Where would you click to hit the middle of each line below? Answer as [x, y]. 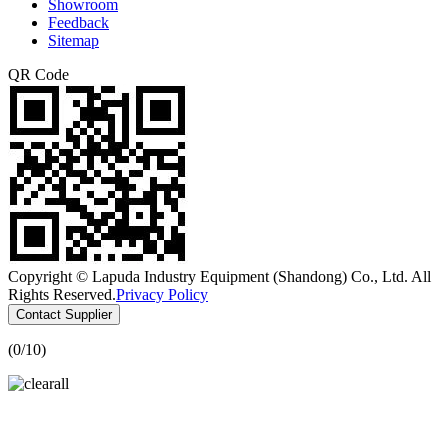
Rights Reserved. [62, 294]
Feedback [78, 22]
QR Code [38, 74]
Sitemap [73, 40]
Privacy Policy [162, 294]
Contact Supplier [64, 314]
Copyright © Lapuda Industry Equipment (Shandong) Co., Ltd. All [219, 276]
